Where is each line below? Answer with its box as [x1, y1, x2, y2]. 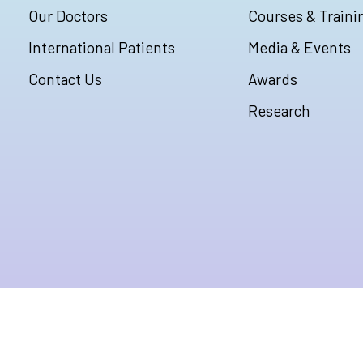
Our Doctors [28, 6, 108, 26]
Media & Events [248, 38, 351, 58]
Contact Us [28, 70, 102, 89]
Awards [248, 70, 297, 89]
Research [248, 101, 310, 121]
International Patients [28, 38, 175, 58]
